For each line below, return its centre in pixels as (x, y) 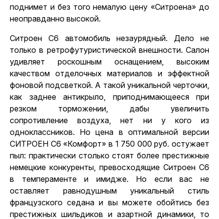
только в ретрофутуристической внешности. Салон (109, 50)
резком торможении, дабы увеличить (109, 109)
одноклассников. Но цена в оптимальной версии (109, 132)
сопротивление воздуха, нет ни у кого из (109, 120)
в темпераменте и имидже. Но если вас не (109, 179)
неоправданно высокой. (55, 19)
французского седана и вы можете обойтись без (109, 202)
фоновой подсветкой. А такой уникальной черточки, (109, 85)
